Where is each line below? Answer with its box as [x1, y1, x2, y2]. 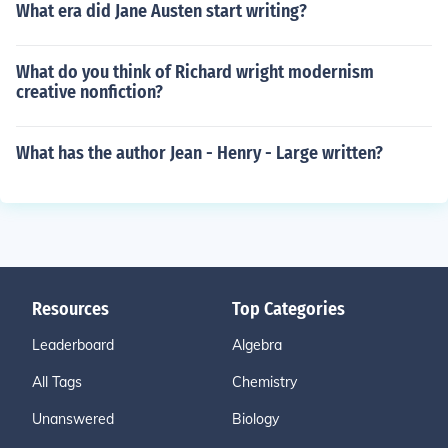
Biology [232, 410, 279, 428]
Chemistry [232, 373, 297, 391]
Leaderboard [32, 336, 114, 354]
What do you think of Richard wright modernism [16, 61, 374, 83]
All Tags [32, 373, 82, 391]
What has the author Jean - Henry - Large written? [16, 142, 383, 164]
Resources [32, 298, 109, 320]
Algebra [232, 336, 282, 354]
